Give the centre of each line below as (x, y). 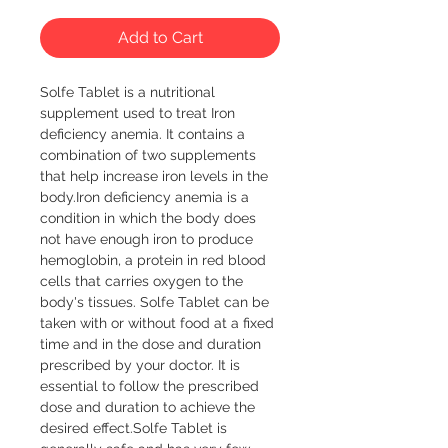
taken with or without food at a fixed (157, 322)
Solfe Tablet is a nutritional (127, 91)
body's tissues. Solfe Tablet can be (154, 301)
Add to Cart (160, 37)
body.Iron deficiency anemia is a (144, 196)
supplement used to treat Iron (137, 112)
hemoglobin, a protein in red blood (153, 259)
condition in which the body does (148, 217)
